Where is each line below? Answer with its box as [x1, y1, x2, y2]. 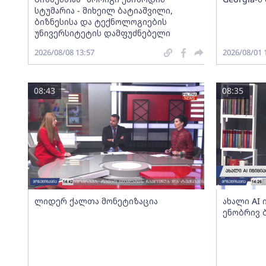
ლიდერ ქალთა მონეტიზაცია [34, 195, 158, 207]
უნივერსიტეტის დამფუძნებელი [34, 27, 170, 39]
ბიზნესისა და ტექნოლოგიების [34, 16, 167, 27]
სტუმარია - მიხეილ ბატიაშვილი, [34, 5, 173, 16]
